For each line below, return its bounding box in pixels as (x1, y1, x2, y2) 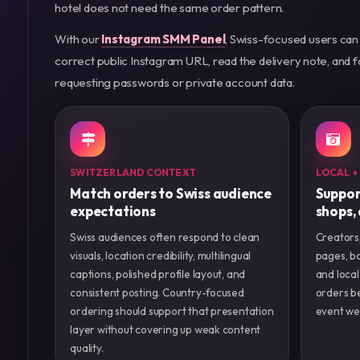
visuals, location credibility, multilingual (70, 248, 252, 264)
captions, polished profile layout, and (70, 267, 246, 282)
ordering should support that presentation (70, 304, 274, 319)
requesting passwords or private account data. (55, 75, 295, 91)
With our (55, 31, 102, 47)
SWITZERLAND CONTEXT (70, 166, 196, 179)
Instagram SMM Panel (101, 31, 226, 47)
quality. (70, 341, 104, 356)
